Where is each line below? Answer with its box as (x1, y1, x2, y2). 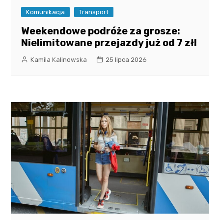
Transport (79, 8, 109, 16)
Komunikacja (26, 8, 65, 16)
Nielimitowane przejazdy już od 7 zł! (21, 37, 197, 49)
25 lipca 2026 (106, 56, 147, 64)
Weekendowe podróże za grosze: (21, 25, 181, 37)
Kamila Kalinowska (30, 56, 87, 64)
